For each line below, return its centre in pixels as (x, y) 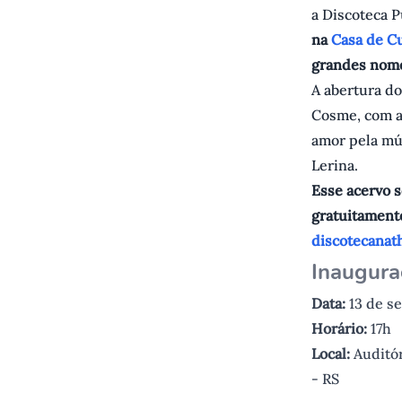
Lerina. (335, 166)
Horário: (339, 329)
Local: (331, 354)
